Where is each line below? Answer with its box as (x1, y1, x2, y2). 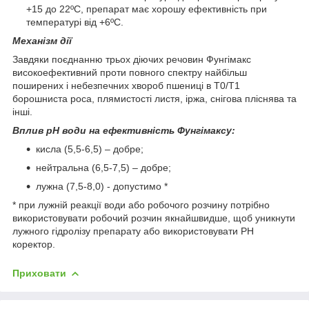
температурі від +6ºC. (26, 16, 123, 28)
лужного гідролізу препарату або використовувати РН (12, 225, 254, 237)
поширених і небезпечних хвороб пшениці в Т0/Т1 (12, 79, 240, 91)
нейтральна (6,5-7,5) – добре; (36, 161, 171, 173)
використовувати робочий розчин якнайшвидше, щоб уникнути (12, 212, 295, 223)
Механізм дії (12, 34, 72, 46)
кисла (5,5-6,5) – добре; (36, 143, 143, 154)
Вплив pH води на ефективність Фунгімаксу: (12, 124, 235, 136)
